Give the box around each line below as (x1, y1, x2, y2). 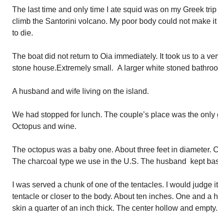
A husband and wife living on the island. (12, 87, 149, 95)
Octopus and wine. (12, 122, 76, 130)
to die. (12, 29, 33, 37)
